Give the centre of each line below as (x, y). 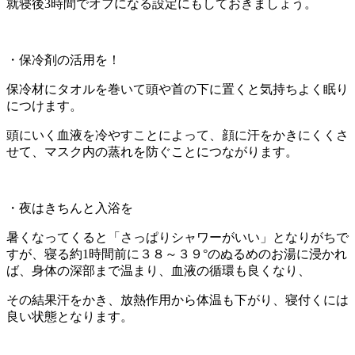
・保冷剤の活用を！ (63, 59)
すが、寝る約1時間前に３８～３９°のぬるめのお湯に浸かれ (177, 254)
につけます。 (44, 105)
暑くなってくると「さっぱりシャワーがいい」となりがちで (177, 237)
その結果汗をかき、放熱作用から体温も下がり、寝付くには (177, 300)
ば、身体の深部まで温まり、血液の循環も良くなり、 (158, 270)
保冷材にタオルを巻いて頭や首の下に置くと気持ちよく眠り (177, 89)
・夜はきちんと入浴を (70, 208)
